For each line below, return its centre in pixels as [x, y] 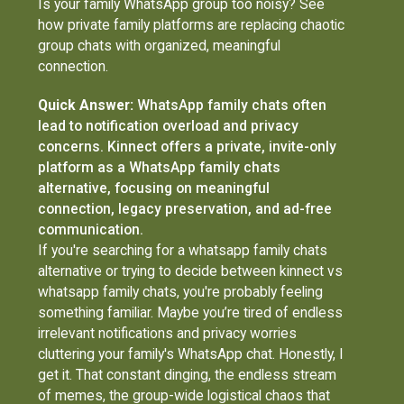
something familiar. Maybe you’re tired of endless [191, 313]
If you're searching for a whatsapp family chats [183, 251]
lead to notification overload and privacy [169, 126]
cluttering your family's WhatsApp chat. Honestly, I [191, 354]
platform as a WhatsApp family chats [160, 168]
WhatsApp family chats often [230, 106]
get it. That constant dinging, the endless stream [188, 375]
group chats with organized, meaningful [160, 45]
